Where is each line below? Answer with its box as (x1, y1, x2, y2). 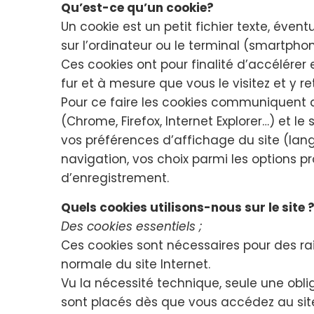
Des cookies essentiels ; (61, 217, 202, 235)
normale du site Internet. (61, 255, 210, 273)
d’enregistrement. (61, 169, 169, 186)
